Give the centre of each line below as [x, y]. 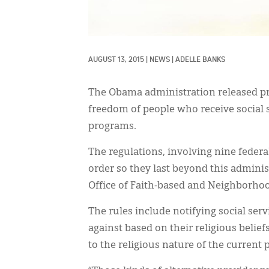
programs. [112, 126]
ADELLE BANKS [200, 60]
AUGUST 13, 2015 [116, 60]
